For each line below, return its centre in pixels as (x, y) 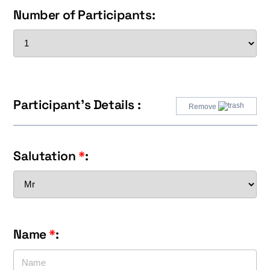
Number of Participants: (84, 14)
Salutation (46, 155)
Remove (203, 106)
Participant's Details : (77, 104)
